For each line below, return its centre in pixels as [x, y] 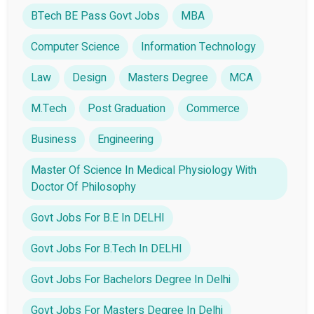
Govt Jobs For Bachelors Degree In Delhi [131, 279]
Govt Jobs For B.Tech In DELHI [107, 248]
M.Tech [49, 108]
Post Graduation [127, 108]
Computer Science [75, 47]
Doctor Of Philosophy [83, 187]
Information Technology [198, 47]
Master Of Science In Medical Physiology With [144, 170]
